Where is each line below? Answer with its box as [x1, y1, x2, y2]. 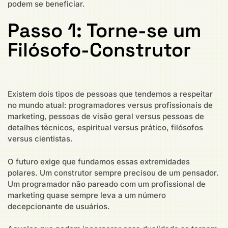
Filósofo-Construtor [8, 38, 191, 63]
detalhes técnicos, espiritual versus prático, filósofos [8, 123, 203, 133]
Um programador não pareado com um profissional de [8, 179, 206, 189]
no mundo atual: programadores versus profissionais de [8, 100, 213, 110]
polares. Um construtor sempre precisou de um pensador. [8, 167, 219, 178]
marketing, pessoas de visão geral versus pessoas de [8, 111, 204, 122]
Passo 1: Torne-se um [8, 18, 201, 43]
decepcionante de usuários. [8, 201, 110, 211]
